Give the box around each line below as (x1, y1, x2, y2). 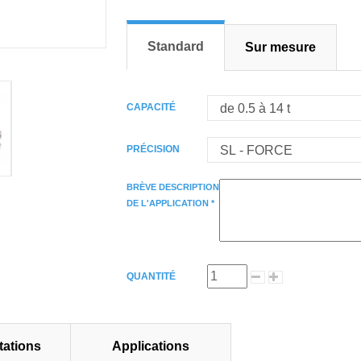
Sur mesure (244, 40, 316, 55)
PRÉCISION (126, 143, 182, 156)
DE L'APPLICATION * (126, 198, 214, 209)
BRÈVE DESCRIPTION (126, 182, 219, 193)
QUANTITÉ (126, 271, 176, 283)
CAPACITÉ (126, 102, 178, 114)
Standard (147, 39, 204, 54)
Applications (112, 339, 189, 354)
